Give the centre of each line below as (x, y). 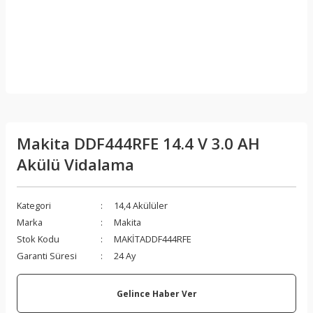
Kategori (34, 205)
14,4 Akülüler (141, 205)
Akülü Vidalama (75, 165)
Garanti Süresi (47, 256)
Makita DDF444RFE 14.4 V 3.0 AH (138, 144)
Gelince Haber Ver (156, 293)
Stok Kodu (38, 239)
